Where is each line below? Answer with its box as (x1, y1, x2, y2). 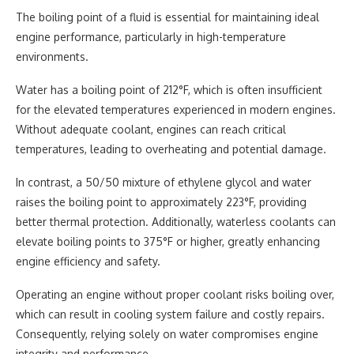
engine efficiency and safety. (16, 254, 160, 268)
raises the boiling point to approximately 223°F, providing (16, 195, 307, 209)
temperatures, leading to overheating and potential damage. (16, 142, 326, 156)
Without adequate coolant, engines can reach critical (16, 122, 286, 136)
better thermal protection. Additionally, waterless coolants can (16, 215, 336, 228)
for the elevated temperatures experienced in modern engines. (16, 103, 336, 116)
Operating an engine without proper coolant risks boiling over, (16, 288, 334, 301)
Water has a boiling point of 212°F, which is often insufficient (16, 83, 322, 96)
